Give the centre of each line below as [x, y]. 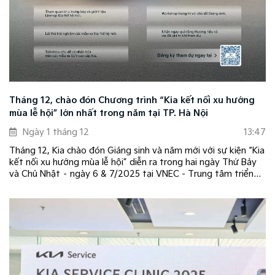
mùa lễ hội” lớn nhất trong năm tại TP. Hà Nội [109, 113]
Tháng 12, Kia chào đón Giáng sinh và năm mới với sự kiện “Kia [137, 150]
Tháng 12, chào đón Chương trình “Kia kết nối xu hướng [132, 100]
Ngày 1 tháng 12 [56, 132]
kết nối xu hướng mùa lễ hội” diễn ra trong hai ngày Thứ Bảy [133, 162]
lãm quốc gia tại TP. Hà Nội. [65, 185]
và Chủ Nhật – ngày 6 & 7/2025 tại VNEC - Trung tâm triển [131, 174]
